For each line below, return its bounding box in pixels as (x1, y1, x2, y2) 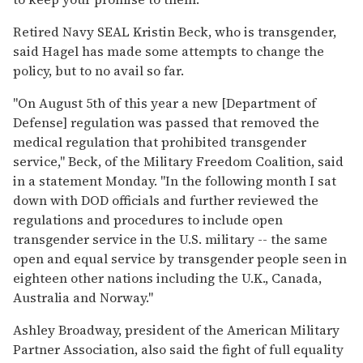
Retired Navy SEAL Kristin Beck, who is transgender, (13, 22, 336, 41)
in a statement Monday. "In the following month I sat (13, 171, 336, 190)
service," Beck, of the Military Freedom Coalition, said (13, 152, 344, 170)
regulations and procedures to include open (13, 210, 283, 228)
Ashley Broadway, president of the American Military (13, 320, 340, 339)
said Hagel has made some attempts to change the (13, 41, 324, 60)
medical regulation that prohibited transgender (13, 132, 306, 151)
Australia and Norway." (13, 288, 153, 306)
